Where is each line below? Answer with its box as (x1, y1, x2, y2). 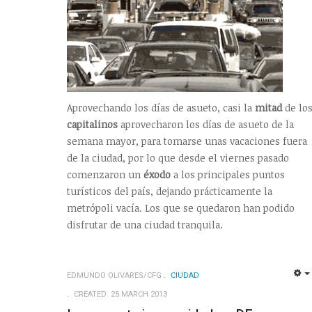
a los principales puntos (171, 168, 285, 182)
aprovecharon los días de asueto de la (118, 118, 294, 132)
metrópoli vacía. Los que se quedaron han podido (67, 201, 295, 215)
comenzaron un (67, 168, 143, 182)
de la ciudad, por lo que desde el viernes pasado (67, 151, 289, 165)
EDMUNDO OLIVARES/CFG (67, 270, 162, 282)
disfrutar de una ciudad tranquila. (67, 218, 223, 232)
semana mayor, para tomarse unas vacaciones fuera (67, 134, 307, 148)
